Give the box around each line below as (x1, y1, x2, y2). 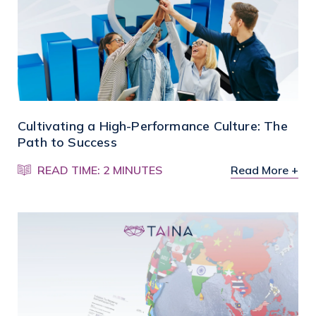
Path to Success (18, 134, 117, 151)
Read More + (231, 163, 298, 178)
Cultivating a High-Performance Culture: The (18, 118, 288, 135)
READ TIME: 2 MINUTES (37, 163, 163, 178)
